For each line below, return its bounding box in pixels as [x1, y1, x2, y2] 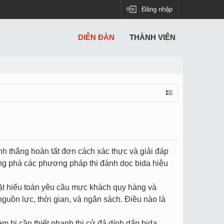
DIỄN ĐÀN [78, 33, 114, 41]
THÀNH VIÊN [129, 33, 175, 41]
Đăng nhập [141, 5, 172, 13]
